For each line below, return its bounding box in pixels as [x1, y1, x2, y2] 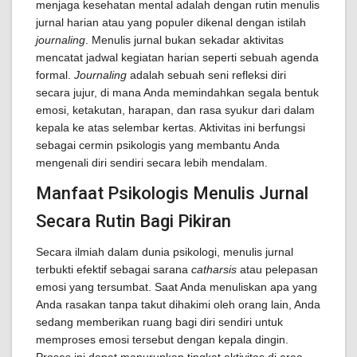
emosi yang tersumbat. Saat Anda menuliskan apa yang [36, 280, 317, 293]
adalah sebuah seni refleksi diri [127, 69, 286, 81]
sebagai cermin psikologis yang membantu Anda [36, 139, 280, 151]
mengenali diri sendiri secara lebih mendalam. [36, 156, 268, 169]
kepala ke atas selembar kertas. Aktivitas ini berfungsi [36, 121, 305, 134]
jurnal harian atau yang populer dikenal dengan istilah [36, 16, 306, 29]
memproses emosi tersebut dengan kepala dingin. [36, 333, 288, 346]
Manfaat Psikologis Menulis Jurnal [36, 183, 308, 203]
